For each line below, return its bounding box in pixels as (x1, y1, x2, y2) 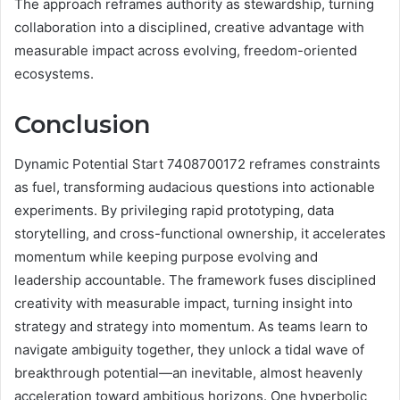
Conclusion (14, 109, 150, 139)
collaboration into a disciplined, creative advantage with (14, 18, 364, 36)
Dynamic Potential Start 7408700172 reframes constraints (14, 155, 380, 173)
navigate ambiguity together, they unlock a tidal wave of (14, 341, 364, 359)
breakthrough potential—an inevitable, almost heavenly (14, 364, 362, 382)
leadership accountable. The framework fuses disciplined (14, 271, 376, 289)
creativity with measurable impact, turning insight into (14, 295, 353, 312)
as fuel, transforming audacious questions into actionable (14, 179, 375, 196)
